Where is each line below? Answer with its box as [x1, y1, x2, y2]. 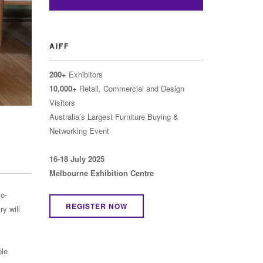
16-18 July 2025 [49, 153, 104, 164]
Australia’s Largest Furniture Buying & [49, 111, 178, 122]
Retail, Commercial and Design [76, 83, 184, 94]
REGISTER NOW [65, 201, 127, 211]
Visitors [49, 97, 75, 108]
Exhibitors [66, 69, 103, 80]
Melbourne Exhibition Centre [49, 167, 154, 178]
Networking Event [49, 125, 109, 136]
